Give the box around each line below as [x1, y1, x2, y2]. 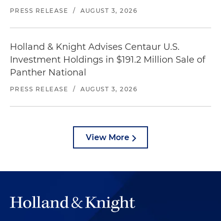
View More [86, 133, 129, 142]
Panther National [10, 67, 86, 78]
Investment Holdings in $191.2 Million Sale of [10, 54, 205, 65]
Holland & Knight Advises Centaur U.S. [10, 41, 180, 52]
